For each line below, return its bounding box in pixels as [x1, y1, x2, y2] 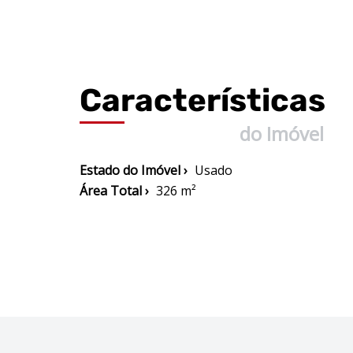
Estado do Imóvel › [80, 162, 188, 179]
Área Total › [80, 182, 149, 199]
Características [80, 82, 325, 119]
